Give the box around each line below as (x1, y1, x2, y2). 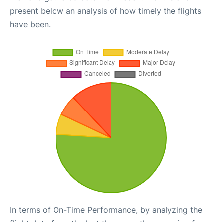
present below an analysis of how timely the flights (10, 6, 201, 16)
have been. (10, 19, 51, 29)
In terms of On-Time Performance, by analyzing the (10, 205, 202, 215)
